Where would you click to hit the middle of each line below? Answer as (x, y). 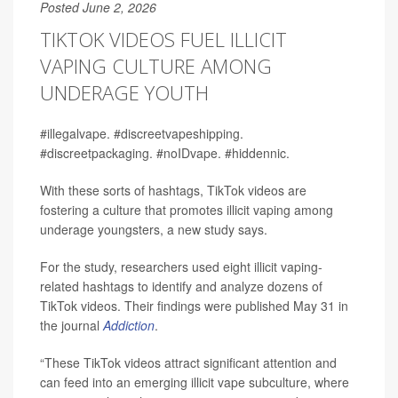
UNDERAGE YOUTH (124, 92)
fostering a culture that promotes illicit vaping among (187, 210)
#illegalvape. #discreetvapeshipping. (142, 133)
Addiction (129, 325)
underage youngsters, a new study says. (154, 229)
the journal (72, 325)
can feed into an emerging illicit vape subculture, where (195, 382)
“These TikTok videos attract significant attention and (188, 362)
